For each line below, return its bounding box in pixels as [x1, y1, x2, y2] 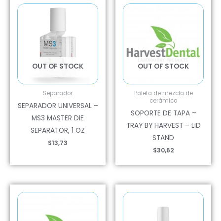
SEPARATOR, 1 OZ [31, 126, 85, 136]
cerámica [149, 96, 178, 105]
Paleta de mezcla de [134, 89, 193, 97]
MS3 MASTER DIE [32, 113, 84, 123]
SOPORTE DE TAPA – [130, 109, 196, 118]
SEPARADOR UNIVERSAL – [17, 101, 98, 111]
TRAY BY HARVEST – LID [126, 121, 201, 131]
